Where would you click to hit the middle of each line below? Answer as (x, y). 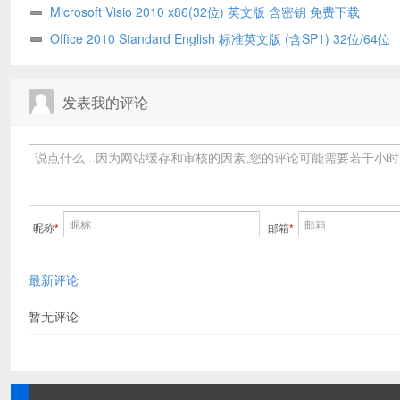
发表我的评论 (105, 103)
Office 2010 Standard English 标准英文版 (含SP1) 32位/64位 (220, 39)
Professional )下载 (80, 12)
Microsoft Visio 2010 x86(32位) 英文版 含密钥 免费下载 (205, 12)
